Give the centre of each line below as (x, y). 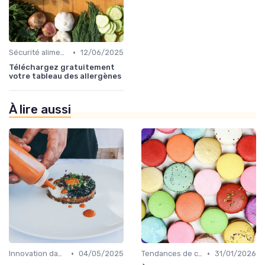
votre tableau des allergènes (65, 76)
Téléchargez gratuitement (62, 67)
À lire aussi (40, 110)
